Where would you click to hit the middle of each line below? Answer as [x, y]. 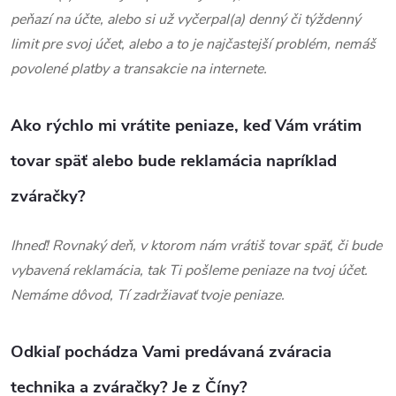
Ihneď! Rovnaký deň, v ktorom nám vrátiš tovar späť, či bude [196, 245]
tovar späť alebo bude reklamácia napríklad [174, 160]
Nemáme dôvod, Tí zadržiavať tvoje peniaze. [148, 295]
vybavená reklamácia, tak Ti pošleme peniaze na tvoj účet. [189, 270]
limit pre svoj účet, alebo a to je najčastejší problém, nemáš [193, 44]
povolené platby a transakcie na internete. [139, 69]
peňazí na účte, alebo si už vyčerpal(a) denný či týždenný [186, 19]
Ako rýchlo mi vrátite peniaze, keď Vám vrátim [186, 125]
